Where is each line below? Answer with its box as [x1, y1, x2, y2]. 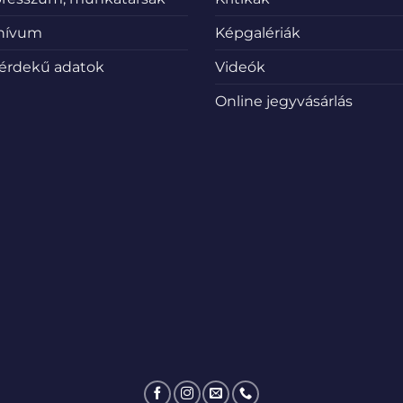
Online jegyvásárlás [215, 93, 353, 111]
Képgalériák [215, 24, 300, 42]
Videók [215, 58, 265, 76]
